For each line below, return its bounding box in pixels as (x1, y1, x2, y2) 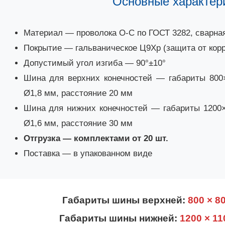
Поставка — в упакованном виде (23, 149, 152, 158)
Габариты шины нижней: (59, 213, 180, 223)
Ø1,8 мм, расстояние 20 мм (23, 88, 133, 98)
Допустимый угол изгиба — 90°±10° (23, 58, 166, 68)
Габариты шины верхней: (62, 195, 188, 205)
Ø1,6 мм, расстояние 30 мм (23, 119, 133, 128)
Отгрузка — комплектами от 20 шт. (23, 134, 168, 143)
